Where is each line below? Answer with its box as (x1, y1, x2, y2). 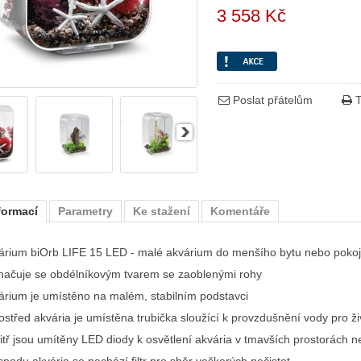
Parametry (58, 205, 113, 218)
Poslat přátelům (230, 93, 313, 106)
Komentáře (210, 205, 270, 218)
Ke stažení (133, 205, 190, 218)
